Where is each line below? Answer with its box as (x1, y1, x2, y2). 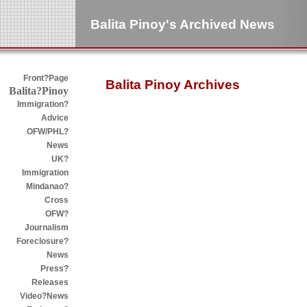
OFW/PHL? (27, 127, 69, 136)
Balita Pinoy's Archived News (90, 17, 275, 32)
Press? (40, 264, 69, 273)
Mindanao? (26, 182, 69, 191)
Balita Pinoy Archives (106, 77, 240, 92)
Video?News (20, 291, 69, 301)
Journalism (25, 223, 69, 232)
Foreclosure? (16, 236, 69, 246)
